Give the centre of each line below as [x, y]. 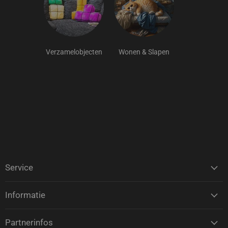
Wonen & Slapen [144, 52]
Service [19, 168]
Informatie [25, 195]
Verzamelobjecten [74, 52]
